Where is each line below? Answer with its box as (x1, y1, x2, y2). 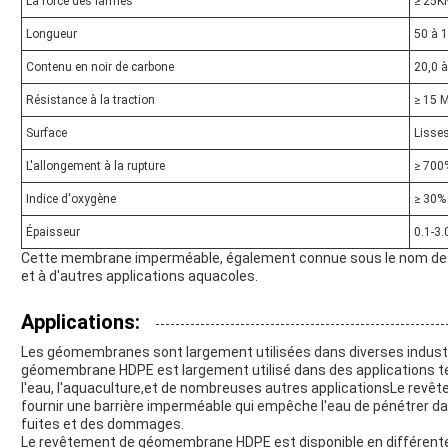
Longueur (26, 26, 77, 41)
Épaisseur (26, 224, 80, 239)
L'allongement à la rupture (26, 158, 165, 173)
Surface (26, 125, 67, 140)
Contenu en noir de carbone (26, 59, 174, 74)
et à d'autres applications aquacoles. (21, 267, 258, 284)
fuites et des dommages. (21, 415, 184, 432)
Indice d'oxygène (26, 191, 116, 206)
